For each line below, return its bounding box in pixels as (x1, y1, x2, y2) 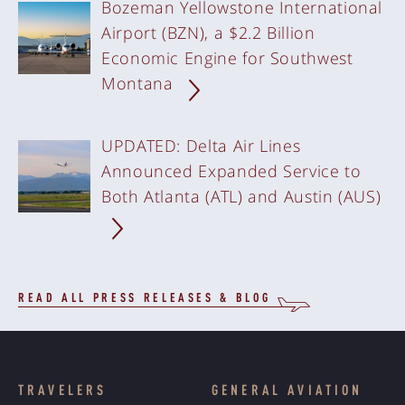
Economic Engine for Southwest (101, 47, 353, 70)
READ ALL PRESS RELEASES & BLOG (18, 292, 271, 306)
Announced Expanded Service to (101, 160, 362, 183)
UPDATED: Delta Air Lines (101, 135, 301, 157)
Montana (101, 72, 179, 95)
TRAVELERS (18, 384, 108, 400)
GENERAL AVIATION (212, 384, 363, 400)
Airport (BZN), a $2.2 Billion (101, 22, 316, 44)
